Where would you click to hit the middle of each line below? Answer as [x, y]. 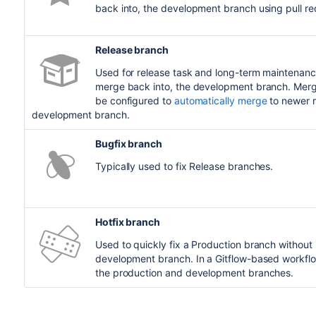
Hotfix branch [128, 221]
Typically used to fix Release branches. [184, 166]
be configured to [134, 100]
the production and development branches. [194, 272]
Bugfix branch [129, 143]
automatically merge [220, 100]
